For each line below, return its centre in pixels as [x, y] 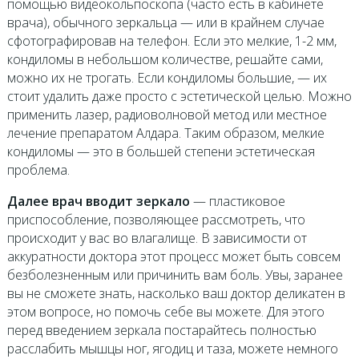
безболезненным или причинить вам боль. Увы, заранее [175, 275]
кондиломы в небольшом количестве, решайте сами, [165, 60]
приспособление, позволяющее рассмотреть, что [156, 220]
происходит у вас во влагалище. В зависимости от [157, 238]
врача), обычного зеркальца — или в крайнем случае [165, 23]
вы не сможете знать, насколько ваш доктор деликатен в [176, 294]
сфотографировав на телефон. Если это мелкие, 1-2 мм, [171, 41]
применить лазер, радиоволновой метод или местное [167, 115]
